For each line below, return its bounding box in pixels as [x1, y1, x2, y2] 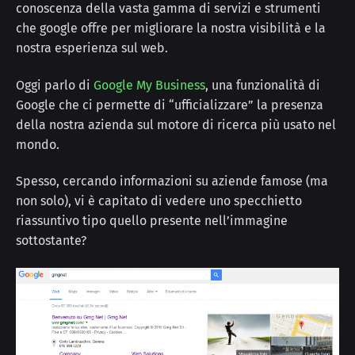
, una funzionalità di [205, 77, 320, 93]
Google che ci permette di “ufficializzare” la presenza [16, 97, 323, 113]
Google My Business [94, 77, 205, 93]
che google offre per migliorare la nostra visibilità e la [16, 20, 326, 36]
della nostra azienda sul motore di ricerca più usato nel [16, 116, 336, 132]
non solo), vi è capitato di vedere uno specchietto [16, 193, 302, 209]
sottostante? [16, 233, 86, 249]
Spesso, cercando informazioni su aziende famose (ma [16, 174, 328, 189]
